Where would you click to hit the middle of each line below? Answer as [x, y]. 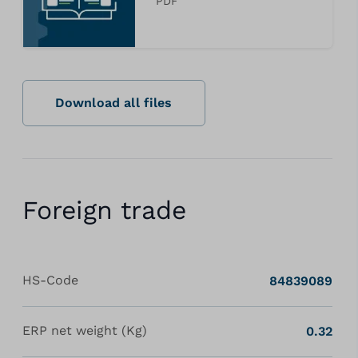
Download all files [113, 103]
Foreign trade [104, 210]
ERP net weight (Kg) [84, 330]
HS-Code [50, 280]
